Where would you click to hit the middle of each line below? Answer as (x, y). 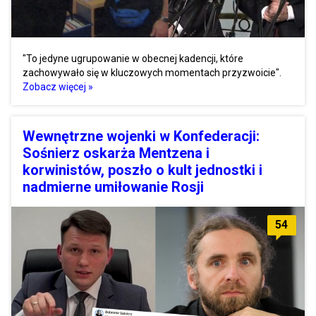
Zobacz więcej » (58, 86)
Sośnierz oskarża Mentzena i (116, 153)
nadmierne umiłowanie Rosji (113, 187)
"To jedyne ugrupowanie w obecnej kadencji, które (133, 58)
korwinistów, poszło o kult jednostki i (142, 170)
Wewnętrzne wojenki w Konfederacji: (141, 136)
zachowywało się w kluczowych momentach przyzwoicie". (152, 72)
